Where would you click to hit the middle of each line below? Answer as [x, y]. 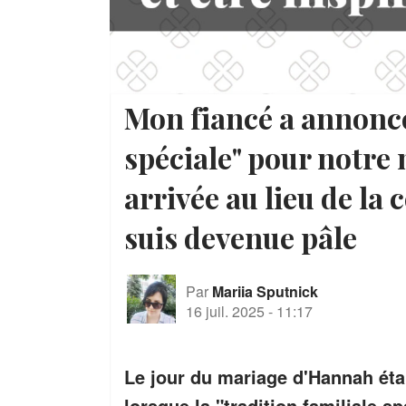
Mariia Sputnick [265, 291]
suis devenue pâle [241, 237]
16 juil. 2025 [225, 311]
